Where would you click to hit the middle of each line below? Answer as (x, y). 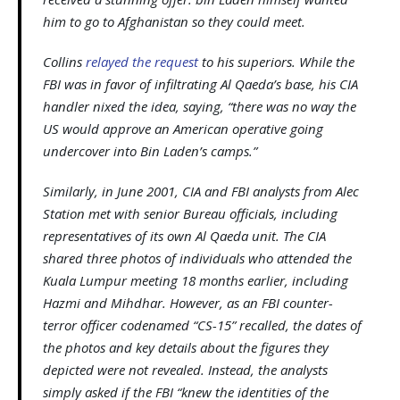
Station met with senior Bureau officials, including (190, 214)
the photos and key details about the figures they (186, 348)
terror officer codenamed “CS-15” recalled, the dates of (202, 325)
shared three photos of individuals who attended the (197, 258)
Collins (64, 62)
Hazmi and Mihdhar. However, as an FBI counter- (188, 303)
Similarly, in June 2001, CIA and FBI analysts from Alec (201, 192)
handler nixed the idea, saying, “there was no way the (200, 107)
